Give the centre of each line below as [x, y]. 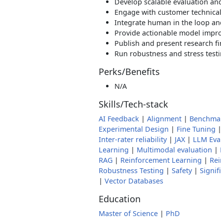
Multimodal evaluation [174, 150]
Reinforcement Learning [161, 160]
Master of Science [128, 213]
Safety [182, 170]
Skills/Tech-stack [133, 104]
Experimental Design [134, 129]
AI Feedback [119, 119]
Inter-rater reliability [133, 139]
